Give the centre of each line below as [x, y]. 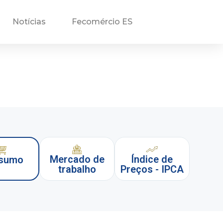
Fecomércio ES [102, 22]
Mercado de [77, 160]
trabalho [77, 169]
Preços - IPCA [152, 169]
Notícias [29, 22]
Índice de [152, 160]
